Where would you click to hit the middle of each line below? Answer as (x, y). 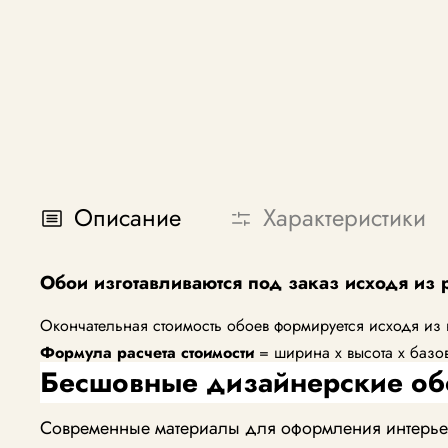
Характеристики (344, 218)
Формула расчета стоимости (147, 352)
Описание (127, 218)
